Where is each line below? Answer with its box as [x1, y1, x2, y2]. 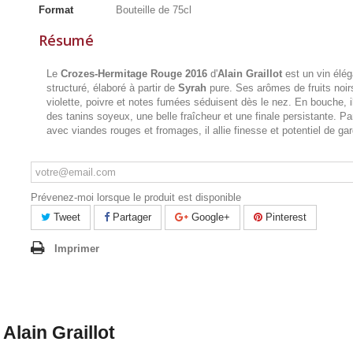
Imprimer [54, 243, 99, 255]
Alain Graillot [217, 68, 282, 80]
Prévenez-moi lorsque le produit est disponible [30, 191, 241, 203]
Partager [109, 211, 151, 223]
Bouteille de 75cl [115, 4, 191, 16]
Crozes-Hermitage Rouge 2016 [60, 68, 207, 80]
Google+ [188, 211, 230, 223]
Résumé [38, 31, 94, 50]
